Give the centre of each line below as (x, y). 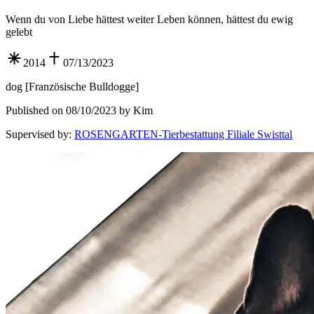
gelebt (19, 32)
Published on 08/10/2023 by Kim (79, 111)
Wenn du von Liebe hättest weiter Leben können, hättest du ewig (149, 20)
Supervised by (37, 135)
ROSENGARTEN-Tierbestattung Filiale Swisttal (183, 135)
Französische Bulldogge (82, 87)
